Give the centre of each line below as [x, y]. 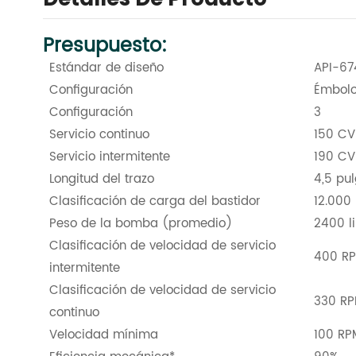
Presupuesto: [104, 46]
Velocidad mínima [103, 335]
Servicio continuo [99, 135]
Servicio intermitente [109, 157]
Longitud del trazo [101, 180]
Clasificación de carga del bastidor [155, 202]
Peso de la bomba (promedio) [140, 224]
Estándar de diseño [106, 68]
